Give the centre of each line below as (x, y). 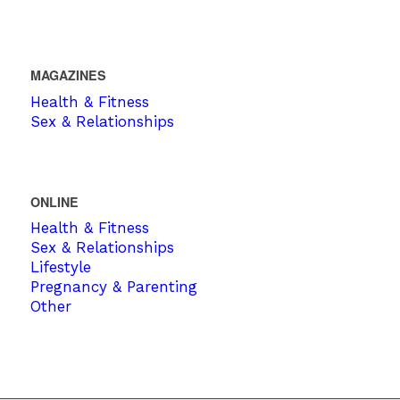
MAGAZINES (68, 75)
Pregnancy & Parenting (113, 286)
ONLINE (54, 201)
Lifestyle (60, 267)
